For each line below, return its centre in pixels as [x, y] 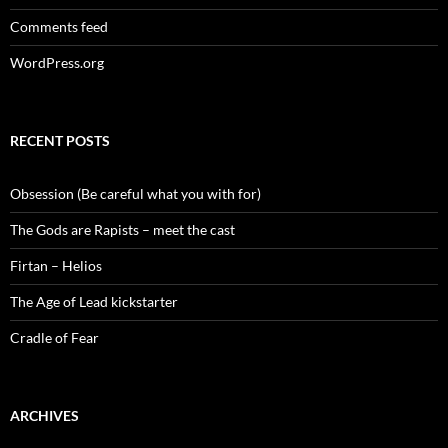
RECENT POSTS [60, 141]
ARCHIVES [44, 416]
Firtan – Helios [56, 266]
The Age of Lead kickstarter [94, 302]
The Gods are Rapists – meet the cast [122, 230]
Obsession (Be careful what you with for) [135, 194]
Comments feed [59, 27]
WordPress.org [57, 63]
